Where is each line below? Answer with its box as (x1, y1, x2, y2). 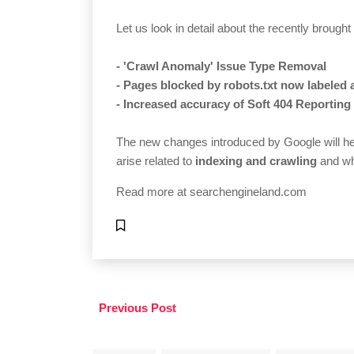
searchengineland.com (190, 185, 307, 199)
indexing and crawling (192, 154, 317, 168)
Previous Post (96, 301, 176, 315)
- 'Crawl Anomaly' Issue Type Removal (116, 59, 326, 73)
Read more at (116, 185, 190, 199)
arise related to (116, 154, 192, 168)
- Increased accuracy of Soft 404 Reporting (116, 97, 351, 111)
